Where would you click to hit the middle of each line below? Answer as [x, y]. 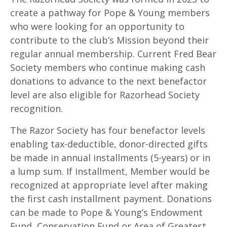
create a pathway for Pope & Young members [110, 13]
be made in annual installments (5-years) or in [110, 158]
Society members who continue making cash [108, 67]
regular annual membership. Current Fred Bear [113, 54]
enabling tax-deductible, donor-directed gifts [109, 144]
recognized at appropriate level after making [109, 185]
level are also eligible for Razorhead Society [105, 95]
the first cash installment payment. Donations [111, 199]
